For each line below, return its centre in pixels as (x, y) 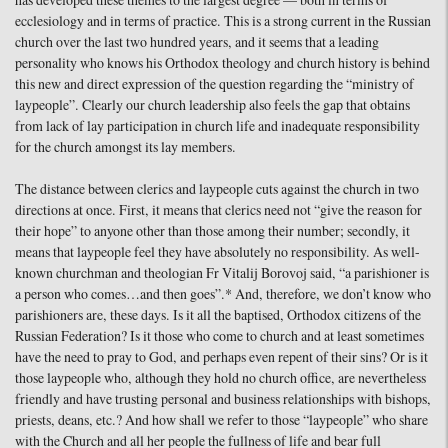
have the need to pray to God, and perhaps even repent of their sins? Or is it (221, 358)
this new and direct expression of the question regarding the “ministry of (214, 85)
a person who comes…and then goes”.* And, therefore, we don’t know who (223, 295)
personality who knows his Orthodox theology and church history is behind (222, 64)
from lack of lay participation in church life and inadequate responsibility (217, 127)
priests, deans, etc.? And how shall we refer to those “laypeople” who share (221, 421)
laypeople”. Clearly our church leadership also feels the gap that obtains (212, 106)
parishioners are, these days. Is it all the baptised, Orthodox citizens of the (218, 316)
